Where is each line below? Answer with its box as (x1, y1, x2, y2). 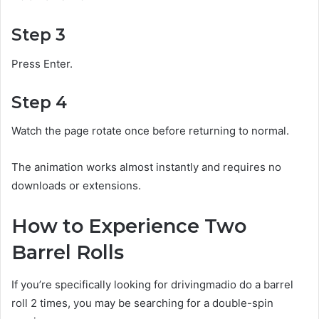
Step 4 (11, 92, 67, 113)
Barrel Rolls (11, 241, 124, 265)
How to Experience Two (11, 214, 246, 239)
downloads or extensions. (11, 179, 141, 193)
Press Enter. (11, 56, 73, 70)
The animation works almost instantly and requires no (11, 160, 281, 174)
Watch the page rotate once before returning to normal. (11, 124, 289, 138)
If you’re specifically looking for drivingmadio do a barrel (11, 277, 293, 291)
